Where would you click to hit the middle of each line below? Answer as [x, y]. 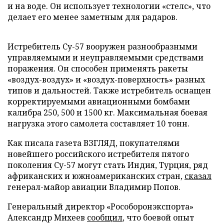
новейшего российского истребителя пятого [98, 154]
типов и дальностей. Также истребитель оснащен [109, 90]
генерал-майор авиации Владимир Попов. [94, 187]
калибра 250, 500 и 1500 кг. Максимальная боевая [107, 112]
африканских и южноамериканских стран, [96, 176]
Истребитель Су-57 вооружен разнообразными [102, 46]
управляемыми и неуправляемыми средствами [105, 57]
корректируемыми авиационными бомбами [99, 101]
